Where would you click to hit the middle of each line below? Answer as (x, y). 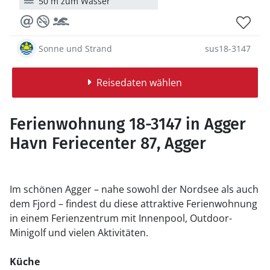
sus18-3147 (228, 48)
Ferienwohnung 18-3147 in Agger (128, 124)
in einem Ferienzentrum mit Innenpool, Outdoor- (121, 218)
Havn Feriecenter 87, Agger (108, 143)
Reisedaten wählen (139, 83)
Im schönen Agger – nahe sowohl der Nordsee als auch (134, 189)
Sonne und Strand (75, 48)
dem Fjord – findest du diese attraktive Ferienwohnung (133, 204)
